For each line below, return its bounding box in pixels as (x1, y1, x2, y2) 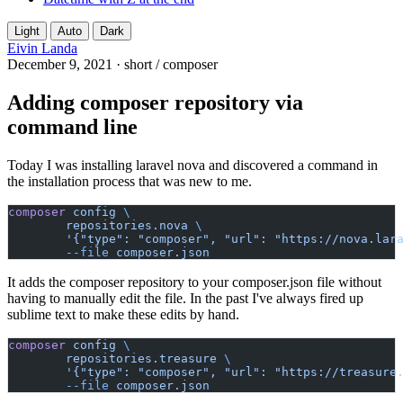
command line (7, 114, 138, 139)
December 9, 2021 (7, 56, 116, 72)
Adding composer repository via (7, 90, 303, 114)
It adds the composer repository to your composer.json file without (7, 273, 381, 290)
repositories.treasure (66, 351, 217, 365)
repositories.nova (66, 218, 188, 232)
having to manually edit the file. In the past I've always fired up (7, 290, 363, 306)
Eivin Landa (7, 40, 77, 56)
